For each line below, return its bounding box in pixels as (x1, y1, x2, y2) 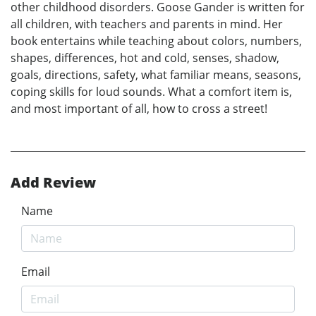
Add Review (11, 172, 96, 192)
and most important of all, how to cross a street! (11, 100, 267, 116)
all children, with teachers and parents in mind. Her (11, 16, 283, 32)
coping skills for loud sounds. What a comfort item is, (11, 83, 292, 99)
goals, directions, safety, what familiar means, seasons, (11, 66, 301, 83)
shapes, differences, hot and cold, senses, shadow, (11, 49, 279, 66)
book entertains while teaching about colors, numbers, (11, 32, 302, 49)
